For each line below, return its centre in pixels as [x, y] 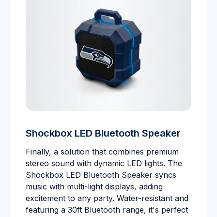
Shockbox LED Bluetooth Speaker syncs [101, 175]
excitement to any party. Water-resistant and [107, 198]
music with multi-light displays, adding [94, 186]
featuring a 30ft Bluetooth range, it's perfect [107, 210]
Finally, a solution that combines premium [102, 152]
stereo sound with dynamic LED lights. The [104, 163]
